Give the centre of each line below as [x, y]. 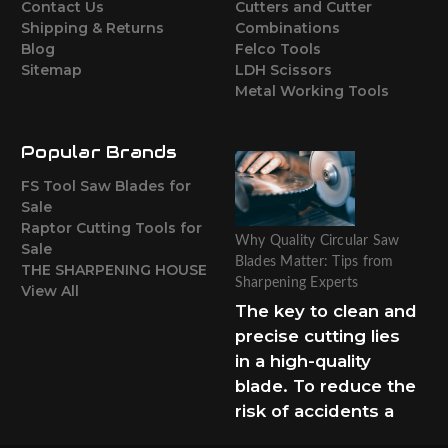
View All [50, 291]
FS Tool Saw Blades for [106, 186]
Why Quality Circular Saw [317, 241]
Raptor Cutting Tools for [111, 228]
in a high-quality [302, 361]
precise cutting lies [317, 336]
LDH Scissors [283, 70]
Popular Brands [99, 152]
